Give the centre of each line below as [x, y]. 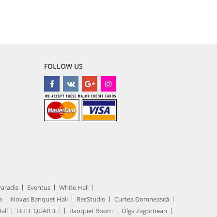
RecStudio [91, 199]
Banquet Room [91, 211]
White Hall [74, 188]
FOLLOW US [63, 66]
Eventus [39, 188]
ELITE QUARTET [39, 211]
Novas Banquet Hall [39, 199]
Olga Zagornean [144, 211]
